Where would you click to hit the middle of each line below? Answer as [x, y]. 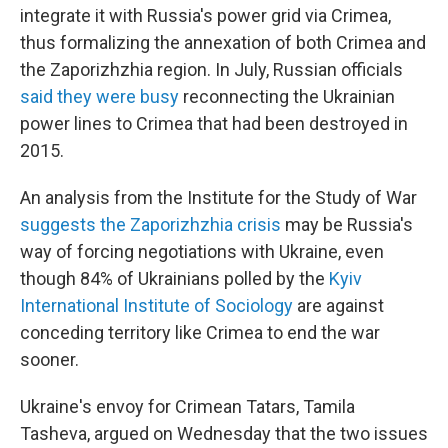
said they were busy [99, 97]
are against [338, 306]
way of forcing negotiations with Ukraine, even [202, 252]
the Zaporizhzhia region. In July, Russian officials [211, 70]
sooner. [49, 360]
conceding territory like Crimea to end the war [200, 333]
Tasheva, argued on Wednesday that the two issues [224, 434]
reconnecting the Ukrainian [287, 97]
